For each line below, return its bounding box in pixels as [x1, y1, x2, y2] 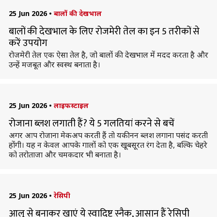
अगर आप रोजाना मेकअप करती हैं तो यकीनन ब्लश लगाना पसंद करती [8, 130, 208, 140]
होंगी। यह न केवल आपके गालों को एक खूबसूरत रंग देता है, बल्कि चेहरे [8, 139, 207, 150]
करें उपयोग [8, 35, 47, 51]
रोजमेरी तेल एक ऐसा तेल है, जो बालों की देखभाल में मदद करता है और [8, 49, 208, 60]
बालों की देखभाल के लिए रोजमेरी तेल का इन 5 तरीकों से [8, 23, 200, 40]
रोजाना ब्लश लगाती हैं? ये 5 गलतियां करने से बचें [8, 115, 174, 132]
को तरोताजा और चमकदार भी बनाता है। [8, 149, 121, 160]
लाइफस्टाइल [53, 101, 89, 110]
